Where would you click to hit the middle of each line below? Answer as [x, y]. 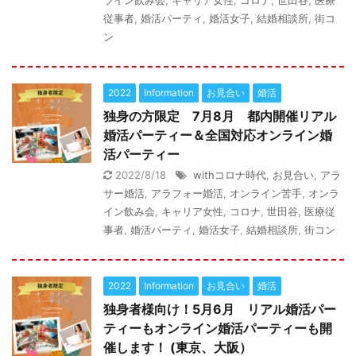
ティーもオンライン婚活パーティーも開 [218, 328]
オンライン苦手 [266, 193]
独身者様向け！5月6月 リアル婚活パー [220, 309]
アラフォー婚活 [187, 193]
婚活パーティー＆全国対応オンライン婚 [218, 135]
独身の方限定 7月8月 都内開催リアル [220, 116]
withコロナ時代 [230, 175]
